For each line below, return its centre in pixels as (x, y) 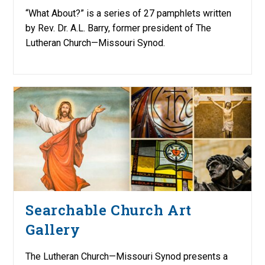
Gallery (53, 230)
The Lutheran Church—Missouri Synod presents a (127, 257)
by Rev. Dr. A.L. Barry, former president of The (119, 28)
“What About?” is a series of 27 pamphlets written (129, 13)
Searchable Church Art (109, 210)
